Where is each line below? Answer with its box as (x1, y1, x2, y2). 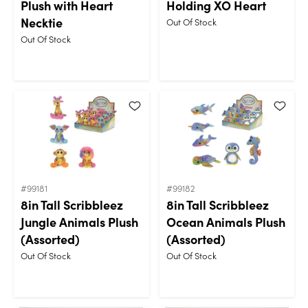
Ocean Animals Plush (166, 212, 285, 230)
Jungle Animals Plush (21, 212, 138, 230)
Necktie (21, 13, 63, 31)
